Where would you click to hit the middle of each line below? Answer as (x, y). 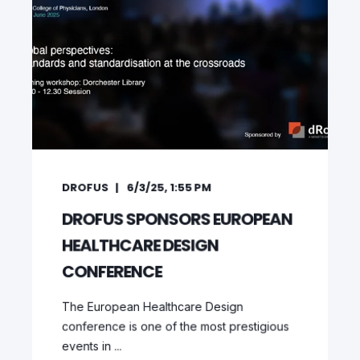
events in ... (92, 346)
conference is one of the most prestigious (175, 326)
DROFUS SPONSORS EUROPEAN (177, 219)
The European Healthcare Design (152, 307)
